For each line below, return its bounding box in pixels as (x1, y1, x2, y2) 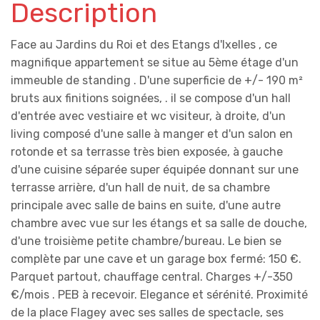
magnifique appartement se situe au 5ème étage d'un (11, 56, 299, 69)
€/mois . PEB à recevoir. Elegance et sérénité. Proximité (11, 288, 308, 301)
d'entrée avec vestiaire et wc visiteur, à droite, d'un (11, 109, 286, 123)
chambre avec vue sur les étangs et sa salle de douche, (11, 216, 307, 230)
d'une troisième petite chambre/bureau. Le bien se (11, 234, 281, 248)
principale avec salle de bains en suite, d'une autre (11, 199, 281, 212)
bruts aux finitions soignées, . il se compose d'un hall (11, 91, 291, 105)
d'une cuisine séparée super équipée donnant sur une (11, 163, 299, 176)
